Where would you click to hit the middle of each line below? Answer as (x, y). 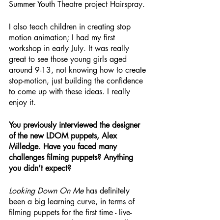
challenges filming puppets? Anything (72, 157)
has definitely (108, 191)
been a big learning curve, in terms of (73, 201)
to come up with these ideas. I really (71, 91)
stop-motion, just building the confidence (77, 81)
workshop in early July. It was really (70, 48)
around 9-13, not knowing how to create (79, 70)
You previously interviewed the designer (76, 125)
